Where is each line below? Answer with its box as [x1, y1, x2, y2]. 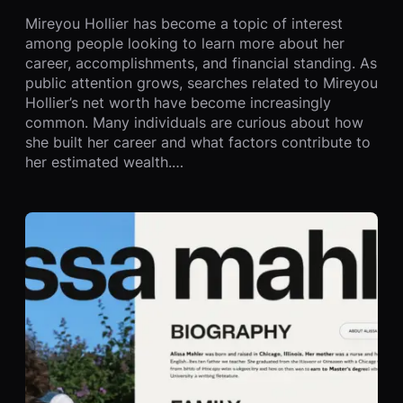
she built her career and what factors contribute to [25, 133, 371, 152]
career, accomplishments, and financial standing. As [25, 54, 377, 73]
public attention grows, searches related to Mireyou [25, 74, 378, 93]
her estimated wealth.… [25, 153, 184, 172]
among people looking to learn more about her [25, 34, 345, 53]
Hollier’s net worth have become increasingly [25, 94, 331, 112]
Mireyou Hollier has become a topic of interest [25, 14, 343, 33]
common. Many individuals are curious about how [25, 113, 363, 132]
